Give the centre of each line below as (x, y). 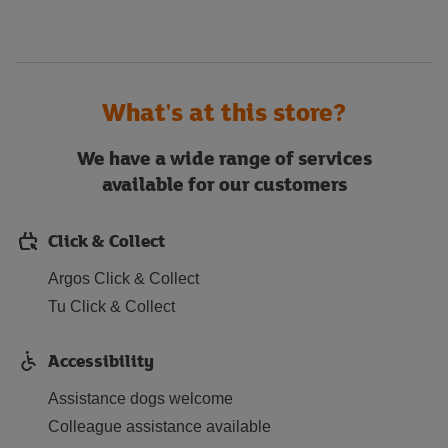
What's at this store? (224, 111)
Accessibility (101, 360)
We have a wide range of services (224, 157)
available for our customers (224, 183)
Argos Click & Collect (123, 278)
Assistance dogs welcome (140, 398)
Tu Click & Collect (111, 306)
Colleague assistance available (159, 426)
